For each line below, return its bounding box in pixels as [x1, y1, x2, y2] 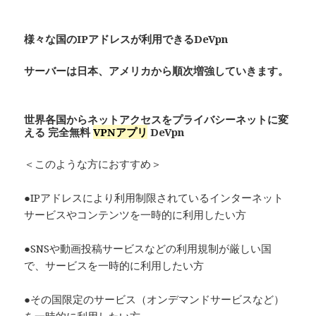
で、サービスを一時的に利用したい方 [24, 257, 205, 272]
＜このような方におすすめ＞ [24, 156, 162, 171]
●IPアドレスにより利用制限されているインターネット [24, 190, 284, 205]
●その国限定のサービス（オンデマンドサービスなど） [24, 291, 285, 306]
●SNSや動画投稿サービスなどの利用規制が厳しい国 [24, 241, 272, 255]
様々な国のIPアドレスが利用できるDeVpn [24, 31, 229, 46]
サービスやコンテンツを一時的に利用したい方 [24, 207, 247, 221]
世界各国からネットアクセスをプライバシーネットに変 [24, 111, 289, 126]
